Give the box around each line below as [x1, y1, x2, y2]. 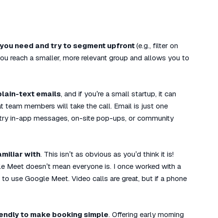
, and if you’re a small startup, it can [61, 89, 176, 98]
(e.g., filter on [136, 41, 178, 50]
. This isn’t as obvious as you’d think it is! [40, 149, 174, 159]
